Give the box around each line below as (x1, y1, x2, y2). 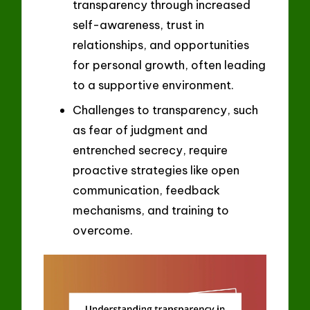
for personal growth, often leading (73, 57, 266, 73)
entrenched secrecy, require (73, 142, 228, 157)
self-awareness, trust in (73, 17, 204, 33)
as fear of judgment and (73, 122, 208, 137)
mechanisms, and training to (73, 202, 229, 217)
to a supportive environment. (73, 77, 234, 93)
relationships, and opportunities (73, 37, 249, 53)
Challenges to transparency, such (73, 102, 258, 117)
